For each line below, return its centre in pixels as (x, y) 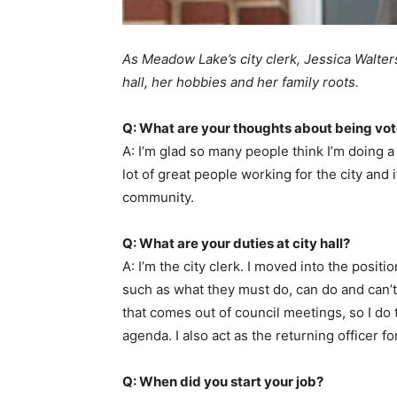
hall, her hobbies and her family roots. (241, 82)
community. (158, 198)
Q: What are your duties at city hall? (236, 244)
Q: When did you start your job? (223, 382)
